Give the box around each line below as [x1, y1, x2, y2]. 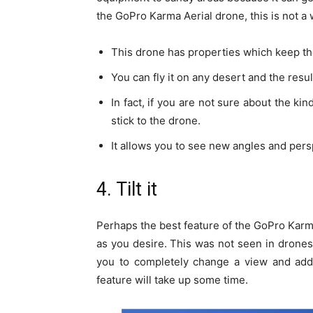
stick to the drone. [111, 114, 201, 128]
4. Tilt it [96, 178, 157, 201]
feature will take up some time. [96, 273, 248, 287]
